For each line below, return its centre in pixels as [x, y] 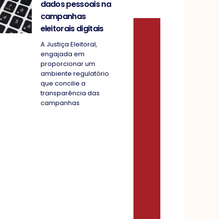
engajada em [62, 54]
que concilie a [63, 84]
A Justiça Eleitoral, [69, 44]
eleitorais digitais [72, 29]
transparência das [70, 93]
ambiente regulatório [75, 74]
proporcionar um [68, 64]
